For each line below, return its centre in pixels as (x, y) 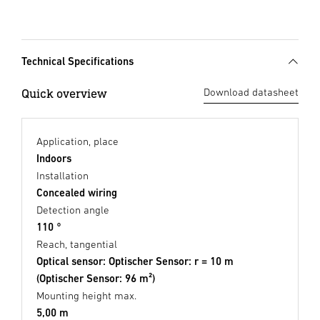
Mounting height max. (86, 296)
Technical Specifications (77, 61)
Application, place (77, 141)
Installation (62, 176)
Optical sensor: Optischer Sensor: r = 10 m (135, 261)
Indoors (54, 159)
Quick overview (64, 94)
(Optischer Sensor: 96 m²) (96, 279)
